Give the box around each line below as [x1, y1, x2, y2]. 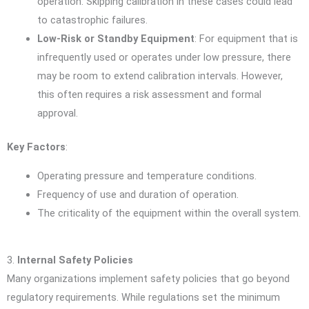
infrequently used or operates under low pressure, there [37, 51, 291, 64]
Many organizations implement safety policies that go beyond [7, 272, 290, 286]
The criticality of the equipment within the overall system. [37, 206, 301, 219]
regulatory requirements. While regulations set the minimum [7, 291, 280, 304]
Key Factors [7, 140, 66, 153]
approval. [37, 107, 78, 120]
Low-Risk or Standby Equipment [37, 32, 195, 46]
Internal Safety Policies [17, 254, 133, 267]
